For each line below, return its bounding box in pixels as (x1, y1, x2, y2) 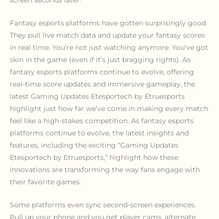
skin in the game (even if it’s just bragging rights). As (10, 56, 191, 64)
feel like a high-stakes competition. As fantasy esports (10, 117, 194, 125)
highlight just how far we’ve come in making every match (10, 105, 208, 113)
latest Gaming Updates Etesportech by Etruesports (10, 92, 185, 101)
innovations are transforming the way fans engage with (10, 166, 200, 174)
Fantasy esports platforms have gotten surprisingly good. (10, 19, 207, 27)
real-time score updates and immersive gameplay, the (10, 80, 195, 88)
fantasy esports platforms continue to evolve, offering (10, 68, 194, 76)
